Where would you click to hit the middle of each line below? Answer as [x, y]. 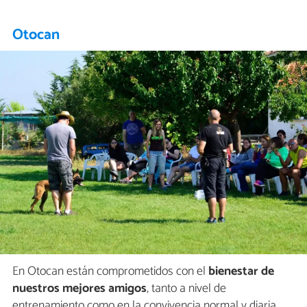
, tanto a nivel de [186, 289]
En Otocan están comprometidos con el [110, 272]
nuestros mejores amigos [79, 289]
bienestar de [241, 272]
